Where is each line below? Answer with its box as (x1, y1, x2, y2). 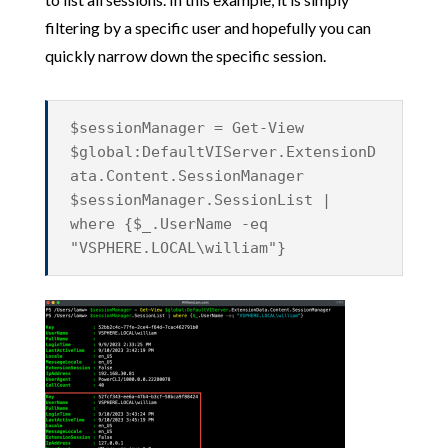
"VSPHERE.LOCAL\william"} (70, 238, 287, 257)
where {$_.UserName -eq (70, 214, 269, 233)
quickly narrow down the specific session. (44, 45, 326, 65)
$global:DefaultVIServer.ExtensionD (70, 142, 377, 161)
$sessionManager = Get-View (70, 118, 305, 137)
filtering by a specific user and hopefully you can (44, 17, 371, 37)
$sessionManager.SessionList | (70, 190, 332, 209)
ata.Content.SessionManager (70, 166, 305, 185)
